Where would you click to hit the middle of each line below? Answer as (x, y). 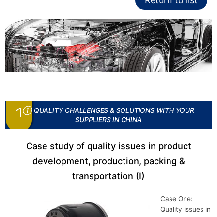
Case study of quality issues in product (108, 146)
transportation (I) (108, 176)
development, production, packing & (108, 161)
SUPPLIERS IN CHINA (108, 119)
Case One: (176, 198)
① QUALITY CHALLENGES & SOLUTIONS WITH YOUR (108, 110)
